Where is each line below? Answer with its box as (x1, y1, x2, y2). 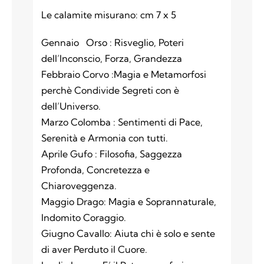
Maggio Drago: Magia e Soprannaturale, (41, 195, 217, 207)
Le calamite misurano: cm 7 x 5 (41, 8, 177, 21)
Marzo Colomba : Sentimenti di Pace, (41, 115, 203, 128)
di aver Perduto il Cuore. (41, 243, 148, 255)
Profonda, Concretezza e (41, 163, 150, 176)
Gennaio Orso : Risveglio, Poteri (41, 36, 184, 48)
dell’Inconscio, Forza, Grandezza (41, 52, 183, 64)
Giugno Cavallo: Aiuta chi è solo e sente (41, 227, 216, 239)
